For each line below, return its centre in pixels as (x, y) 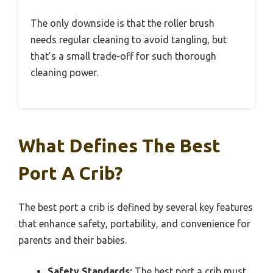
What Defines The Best (119, 146)
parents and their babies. (73, 240)
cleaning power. (64, 73)
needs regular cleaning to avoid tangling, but (129, 40)
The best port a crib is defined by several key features (136, 207)
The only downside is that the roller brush (122, 23)
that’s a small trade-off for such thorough (123, 56)
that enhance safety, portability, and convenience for (134, 224)
